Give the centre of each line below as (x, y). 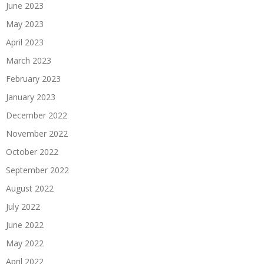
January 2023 (31, 97)
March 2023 (29, 60)
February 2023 (33, 79)
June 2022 (25, 225)
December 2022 (37, 115)
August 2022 (30, 188)
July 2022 (23, 207)
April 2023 (25, 42)
